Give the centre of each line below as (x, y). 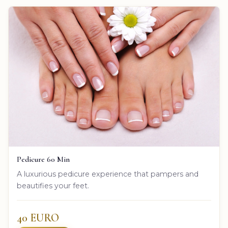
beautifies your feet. (53, 186)
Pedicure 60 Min (43, 159)
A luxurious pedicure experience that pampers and (108, 174)
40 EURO (38, 218)
